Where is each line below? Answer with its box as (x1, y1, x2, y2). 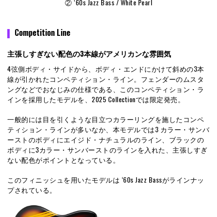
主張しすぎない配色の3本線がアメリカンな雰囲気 (7, 48, 171, 59)
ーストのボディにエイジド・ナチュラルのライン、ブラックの (7, 134, 204, 145)
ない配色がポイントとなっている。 (7, 155, 120, 165)
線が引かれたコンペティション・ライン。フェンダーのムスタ (7, 74, 204, 84)
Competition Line (15, 27, 70, 39)
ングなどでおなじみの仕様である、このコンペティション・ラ (7, 84, 204, 94)
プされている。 (7, 185, 57, 195)
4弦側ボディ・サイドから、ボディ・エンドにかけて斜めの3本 (7, 63, 204, 74)
